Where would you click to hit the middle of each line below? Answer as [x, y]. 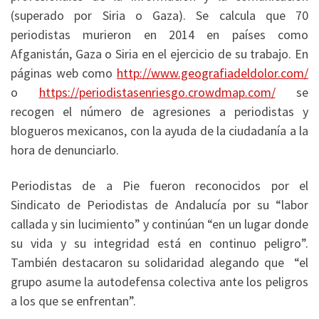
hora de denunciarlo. [65, 150]
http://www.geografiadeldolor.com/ [213, 73]
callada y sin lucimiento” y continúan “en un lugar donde [159, 224]
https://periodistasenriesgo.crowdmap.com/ [157, 93]
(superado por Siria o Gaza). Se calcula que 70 [159, 16]
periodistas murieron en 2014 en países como [159, 35]
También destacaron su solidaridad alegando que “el [159, 262]
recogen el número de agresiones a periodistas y [159, 112]
